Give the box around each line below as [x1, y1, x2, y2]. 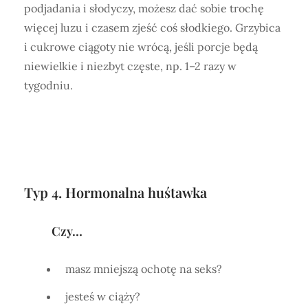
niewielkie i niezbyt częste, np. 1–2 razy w [24, 58, 236, 73]
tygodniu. [24, 78, 76, 92]
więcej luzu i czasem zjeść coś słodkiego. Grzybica [24, 20, 280, 34]
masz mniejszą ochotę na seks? [65, 261, 222, 276]
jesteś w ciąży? [65, 289, 140, 303]
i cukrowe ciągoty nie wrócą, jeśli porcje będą [24, 39, 258, 54]
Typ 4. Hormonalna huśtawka [24, 182, 207, 201]
